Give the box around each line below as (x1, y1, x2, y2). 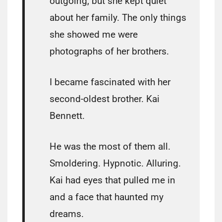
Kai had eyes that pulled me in (50, 174, 175, 186)
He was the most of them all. (50, 141, 170, 153)
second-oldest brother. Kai (50, 93, 160, 105)
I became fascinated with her (50, 76, 170, 88)
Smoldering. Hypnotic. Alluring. (50, 158, 181, 169)
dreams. (50, 208, 84, 220)
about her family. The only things (50, 12, 186, 24)
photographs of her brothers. (50, 46, 169, 57)
